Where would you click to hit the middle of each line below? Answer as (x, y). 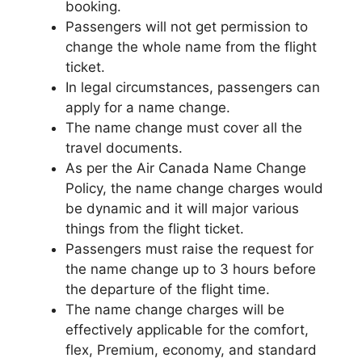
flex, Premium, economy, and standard (191, 349)
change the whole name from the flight (191, 46)
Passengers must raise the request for (189, 248)
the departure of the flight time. (168, 289)
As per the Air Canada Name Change (186, 168)
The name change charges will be (175, 309)
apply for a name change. (148, 107)
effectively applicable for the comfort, (187, 329)
